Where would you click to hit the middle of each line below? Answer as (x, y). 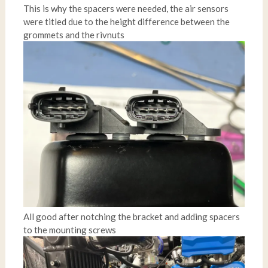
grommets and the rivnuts (74, 34)
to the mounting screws (69, 230)
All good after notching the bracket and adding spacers (131, 217)
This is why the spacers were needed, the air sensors (126, 8)
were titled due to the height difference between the (126, 21)
